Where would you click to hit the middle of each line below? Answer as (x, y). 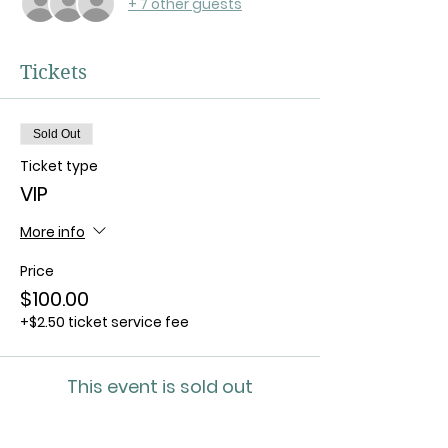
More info (52, 231)
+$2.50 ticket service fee (104, 322)
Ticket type (59, 166)
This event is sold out (160, 386)
